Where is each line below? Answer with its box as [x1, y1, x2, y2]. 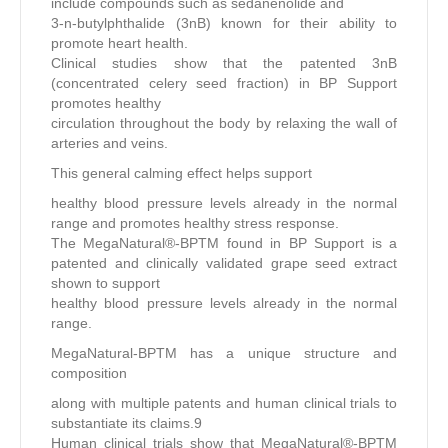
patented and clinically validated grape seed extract [51, 254, 397, 271]
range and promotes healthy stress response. [51, 214, 339, 231]
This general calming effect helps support [51, 164, 312, 181]
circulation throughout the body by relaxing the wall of [51, 114, 397, 131]
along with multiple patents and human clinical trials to [51, 394, 397, 411]
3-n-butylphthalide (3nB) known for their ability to [51, 14, 397, 31]
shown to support [51, 274, 160, 291]
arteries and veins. [51, 134, 168, 151]
